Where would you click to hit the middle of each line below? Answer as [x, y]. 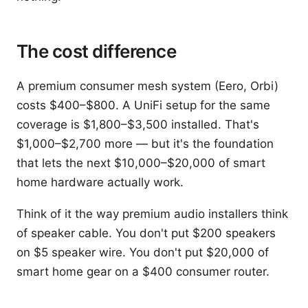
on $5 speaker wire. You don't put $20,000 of [143, 252]
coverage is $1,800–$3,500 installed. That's [138, 124]
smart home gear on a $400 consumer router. [143, 272]
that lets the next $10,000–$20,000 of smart [141, 163]
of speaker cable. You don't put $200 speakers [146, 233]
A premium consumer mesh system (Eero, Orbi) [147, 86]
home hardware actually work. [100, 182]
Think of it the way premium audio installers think [152, 214]
